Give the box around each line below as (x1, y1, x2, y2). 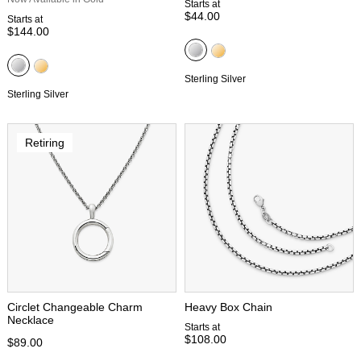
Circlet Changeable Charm (7, 300, 143, 313)
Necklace (7, 313, 54, 326)
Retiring (24, 135, 64, 149)
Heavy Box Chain (185, 300, 272, 313)
